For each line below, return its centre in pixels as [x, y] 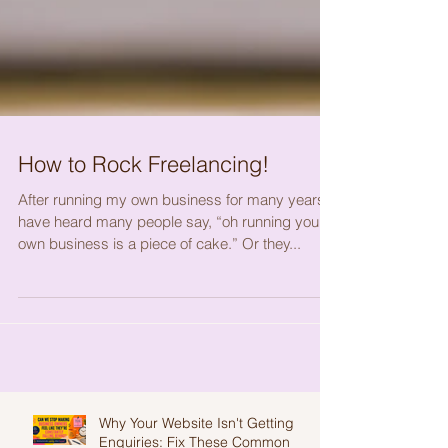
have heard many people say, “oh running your [171, 257]
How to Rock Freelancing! [143, 200]
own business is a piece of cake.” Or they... [159, 279]
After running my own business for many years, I [177, 235]
